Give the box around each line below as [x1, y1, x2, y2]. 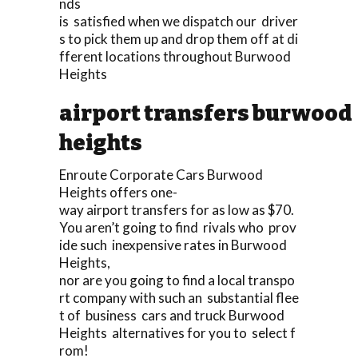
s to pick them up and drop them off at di [59, 30, 298, 47]
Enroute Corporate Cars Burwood [59, 165, 263, 183]
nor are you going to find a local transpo [59, 271, 295, 288]
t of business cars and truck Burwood [59, 306, 284, 324]
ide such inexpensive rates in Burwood [59, 236, 287, 253]
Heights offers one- [59, 183, 177, 201]
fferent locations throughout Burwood [59, 47, 291, 65]
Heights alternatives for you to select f [59, 324, 296, 341]
